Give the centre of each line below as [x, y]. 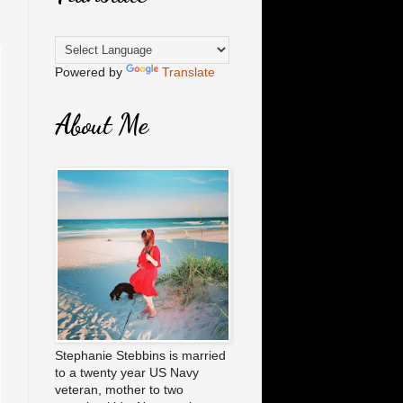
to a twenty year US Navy [127, 373]
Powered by [90, 72]
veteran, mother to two [119, 390]
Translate [188, 72]
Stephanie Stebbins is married [140, 356]
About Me [102, 125]
